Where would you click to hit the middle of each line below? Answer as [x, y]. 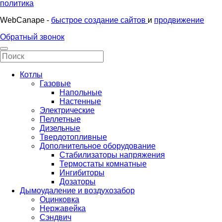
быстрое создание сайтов [99, 20]
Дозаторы [78, 181]
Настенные [80, 101]
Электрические [67, 110]
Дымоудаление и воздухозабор [77, 190]
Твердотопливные [73, 137]
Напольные [81, 92]
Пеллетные [60, 119]
